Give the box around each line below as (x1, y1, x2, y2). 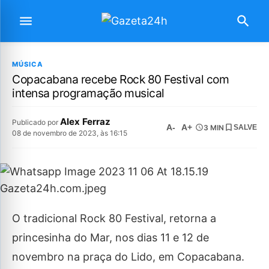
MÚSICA (12, 60, 43, 68)
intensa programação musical (12, 86, 165, 100)
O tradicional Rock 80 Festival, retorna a (12, 212, 216, 225)
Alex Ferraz (60, 116, 110, 127)
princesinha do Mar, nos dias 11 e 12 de (12, 231, 209, 244)
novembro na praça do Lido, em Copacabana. (12, 250, 244, 263)
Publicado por (12, 118, 60, 127)
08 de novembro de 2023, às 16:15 (12, 128, 127, 138)
